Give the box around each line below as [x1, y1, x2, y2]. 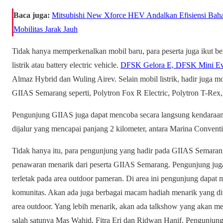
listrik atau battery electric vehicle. [12, 60, 120, 69]
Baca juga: [13, 10, 50, 19]
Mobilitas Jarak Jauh [13, 24, 78, 33]
